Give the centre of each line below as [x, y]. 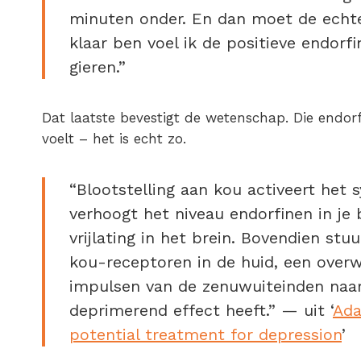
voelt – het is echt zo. [114, 139]
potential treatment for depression [205, 335]
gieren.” [98, 67]
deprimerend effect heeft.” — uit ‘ [201, 311]
